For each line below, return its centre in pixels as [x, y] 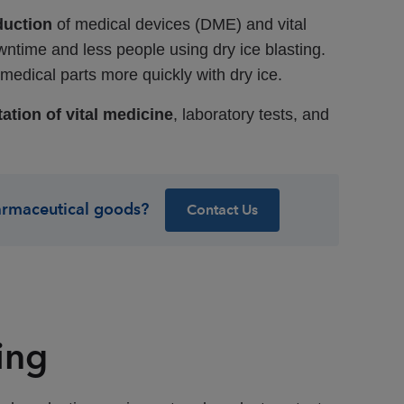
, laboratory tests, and [251, 115]
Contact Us [222, 210]
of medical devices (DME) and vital [179, 25]
